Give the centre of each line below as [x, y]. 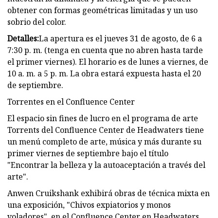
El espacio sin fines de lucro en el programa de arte [103, 118]
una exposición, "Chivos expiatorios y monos [89, 205]
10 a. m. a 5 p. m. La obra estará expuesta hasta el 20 [104, 73]
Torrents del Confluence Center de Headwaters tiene [106, 130]
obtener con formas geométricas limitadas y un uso [102, 10]
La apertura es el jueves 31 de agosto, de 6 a [120, 38]
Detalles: [23, 38]
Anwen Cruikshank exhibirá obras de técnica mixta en [109, 193]
